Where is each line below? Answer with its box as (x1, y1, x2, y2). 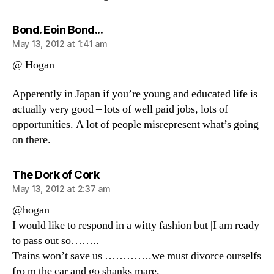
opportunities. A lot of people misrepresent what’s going (12, 117, 259, 131)
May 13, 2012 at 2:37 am (12, 183, 111, 194)
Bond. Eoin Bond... (12, 23, 103, 36)
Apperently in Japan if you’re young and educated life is (12, 87, 257, 101)
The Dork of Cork (12, 168, 99, 181)
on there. (12, 133, 51, 147)
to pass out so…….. (12, 234, 99, 248)
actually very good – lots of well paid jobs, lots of (12, 102, 228, 116)
